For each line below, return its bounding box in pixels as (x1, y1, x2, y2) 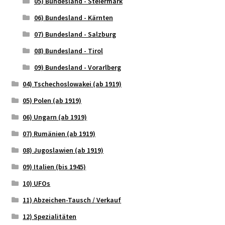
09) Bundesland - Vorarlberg (34, 62, 121, 72)
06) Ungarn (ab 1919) (23, 112, 87, 122)
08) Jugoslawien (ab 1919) (23, 145, 104, 155)
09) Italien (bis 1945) (23, 162, 86, 171)
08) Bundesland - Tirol (34, 46, 103, 55)
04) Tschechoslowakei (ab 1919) (23, 79, 122, 88)
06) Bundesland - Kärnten (34, 13, 113, 22)
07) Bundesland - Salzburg (34, 29, 116, 39)
